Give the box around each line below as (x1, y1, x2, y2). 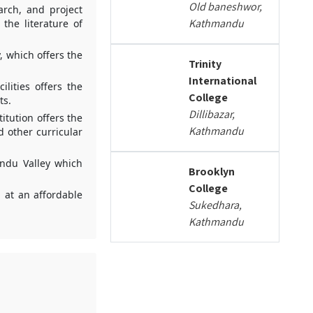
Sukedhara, (189, 198, 242, 212)
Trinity (189, 57, 222, 71)
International (189, 73, 257, 88)
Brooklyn (189, 164, 235, 179)
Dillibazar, (189, 107, 235, 122)
